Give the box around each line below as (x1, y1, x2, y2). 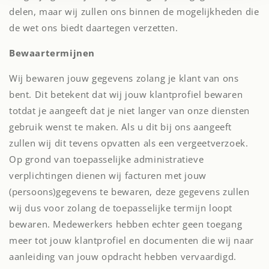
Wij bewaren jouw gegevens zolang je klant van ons (9, 72, 239, 84)
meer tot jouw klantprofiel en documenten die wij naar (9, 234, 254, 246)
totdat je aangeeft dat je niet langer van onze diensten (9, 104, 250, 116)
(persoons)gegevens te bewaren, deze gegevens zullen (9, 186, 250, 198)
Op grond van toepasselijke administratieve (9, 153, 204, 165)
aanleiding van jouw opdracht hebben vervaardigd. (9, 250, 237, 262)
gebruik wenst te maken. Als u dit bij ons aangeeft (9, 121, 232, 133)
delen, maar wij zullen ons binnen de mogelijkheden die (9, 5, 259, 17)
